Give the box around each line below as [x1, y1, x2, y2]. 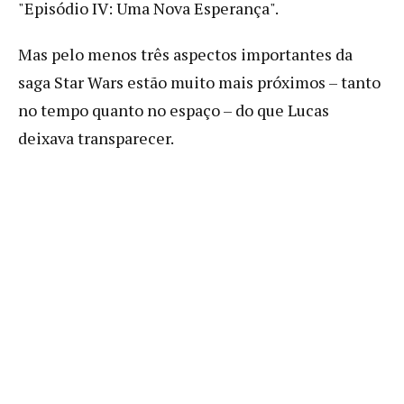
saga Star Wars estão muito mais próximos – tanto [18, 70, 381, 93]
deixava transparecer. [18, 126, 174, 149]
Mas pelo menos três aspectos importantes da [18, 42, 353, 65]
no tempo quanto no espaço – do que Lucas [18, 98, 329, 121]
